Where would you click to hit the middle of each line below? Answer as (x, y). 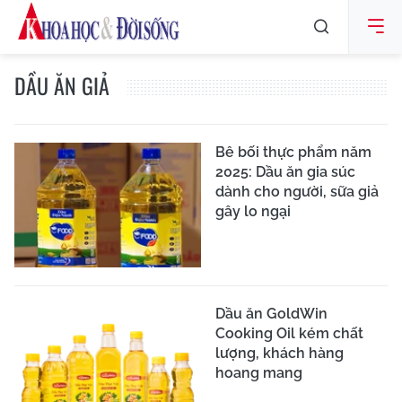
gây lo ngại (253, 211)
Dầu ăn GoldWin (271, 313)
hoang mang (259, 372)
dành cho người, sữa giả (297, 192)
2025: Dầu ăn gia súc (285, 172)
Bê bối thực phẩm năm (293, 152)
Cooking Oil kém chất (289, 333)
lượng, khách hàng (280, 353)
